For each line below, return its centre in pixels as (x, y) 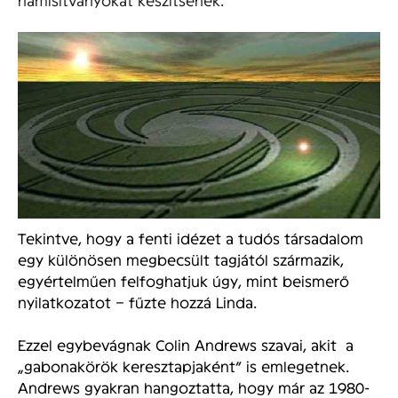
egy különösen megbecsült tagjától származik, (181, 259)
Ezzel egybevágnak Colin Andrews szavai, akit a (186, 345)
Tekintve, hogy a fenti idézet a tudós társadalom (191, 238)
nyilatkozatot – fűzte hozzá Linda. (137, 302)
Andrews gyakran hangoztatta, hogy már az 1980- (194, 387)
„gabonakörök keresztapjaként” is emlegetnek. (183, 366)
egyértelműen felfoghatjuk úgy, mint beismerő (183, 281)
